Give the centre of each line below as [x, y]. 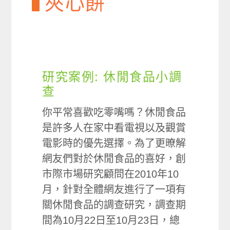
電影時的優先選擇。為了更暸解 [114, 143]
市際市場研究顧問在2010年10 [111, 174]
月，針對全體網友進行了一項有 [114, 189]
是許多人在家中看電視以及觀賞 [114, 128]
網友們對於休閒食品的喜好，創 [114, 159]
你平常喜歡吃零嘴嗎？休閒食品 [114, 112]
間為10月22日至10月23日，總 [111, 220]
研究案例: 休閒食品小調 [112, 77]
